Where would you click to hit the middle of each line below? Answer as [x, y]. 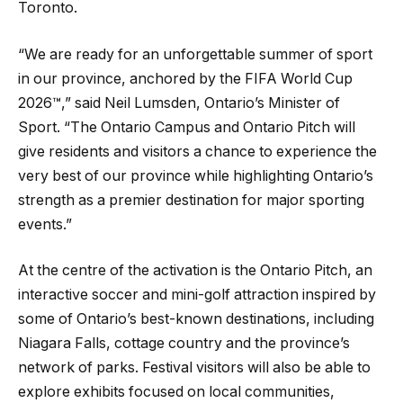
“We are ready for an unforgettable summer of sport [195, 54]
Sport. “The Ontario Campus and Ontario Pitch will [187, 127]
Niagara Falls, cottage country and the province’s [184, 344]
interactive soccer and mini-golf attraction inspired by [197, 295]
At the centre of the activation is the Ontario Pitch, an [195, 271]
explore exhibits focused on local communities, [176, 392]
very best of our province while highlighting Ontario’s [196, 175]
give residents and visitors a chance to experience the [197, 151]
